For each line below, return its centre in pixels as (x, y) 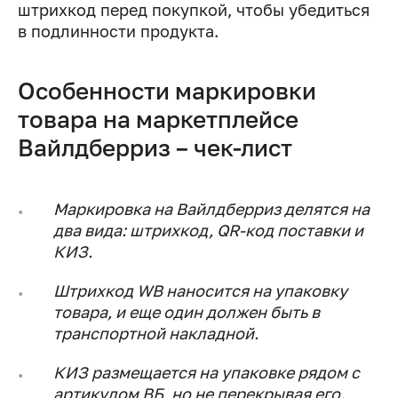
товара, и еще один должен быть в (187, 312)
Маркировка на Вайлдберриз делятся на (211, 209)
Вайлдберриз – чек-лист (155, 148)
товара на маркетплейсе (158, 120)
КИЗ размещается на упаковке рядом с (207, 373)
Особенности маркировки (167, 92)
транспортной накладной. (156, 334)
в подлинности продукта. (118, 32)
